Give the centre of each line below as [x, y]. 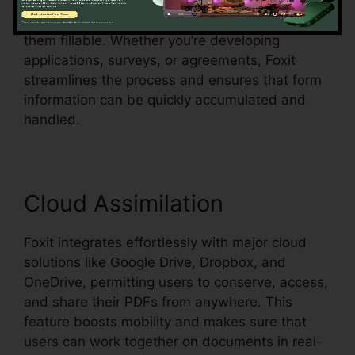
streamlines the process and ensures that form [173, 80]
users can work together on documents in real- [173, 341]
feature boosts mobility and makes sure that [165, 321]
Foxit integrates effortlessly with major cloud [165, 242]
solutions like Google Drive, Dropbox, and [155, 262]
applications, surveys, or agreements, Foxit [160, 60]
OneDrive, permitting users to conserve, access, [176, 282]
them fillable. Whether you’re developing [152, 40]
